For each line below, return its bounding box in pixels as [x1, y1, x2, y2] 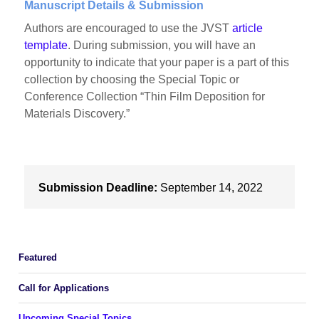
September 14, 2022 [157, 181, 263, 194]
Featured [18, 252, 57, 263]
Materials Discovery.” [24, 108, 130, 120]
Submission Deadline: [38, 181, 157, 194]
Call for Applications [18, 282, 109, 293]
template [24, 39, 68, 52]
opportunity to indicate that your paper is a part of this [24, 56, 290, 69]
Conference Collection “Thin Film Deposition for [24, 90, 266, 103]
